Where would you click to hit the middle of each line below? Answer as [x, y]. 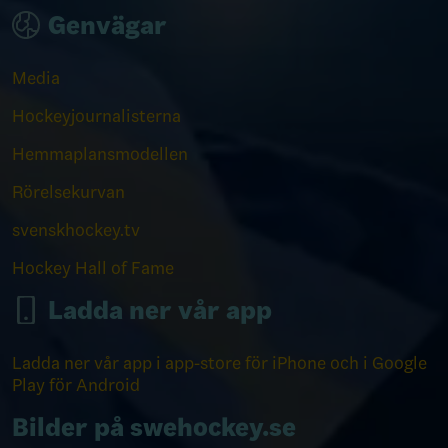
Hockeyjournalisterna [96, 116]
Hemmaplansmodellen [100, 154]
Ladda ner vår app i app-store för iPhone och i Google [219, 363]
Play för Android [76, 385]
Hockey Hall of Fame [93, 268]
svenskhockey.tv [76, 230]
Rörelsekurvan [68, 192]
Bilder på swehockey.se [154, 427]
